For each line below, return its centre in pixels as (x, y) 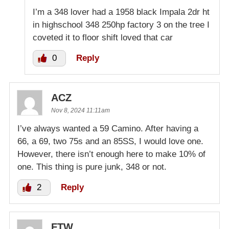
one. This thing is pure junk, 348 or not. (92, 167)
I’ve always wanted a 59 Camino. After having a (108, 128)
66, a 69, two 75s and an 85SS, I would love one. (110, 141)
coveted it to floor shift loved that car (103, 37)
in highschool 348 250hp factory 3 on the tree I (121, 25)
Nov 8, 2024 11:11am (81, 110)
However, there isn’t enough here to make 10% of (111, 154)
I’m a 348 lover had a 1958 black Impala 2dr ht (121, 12)
